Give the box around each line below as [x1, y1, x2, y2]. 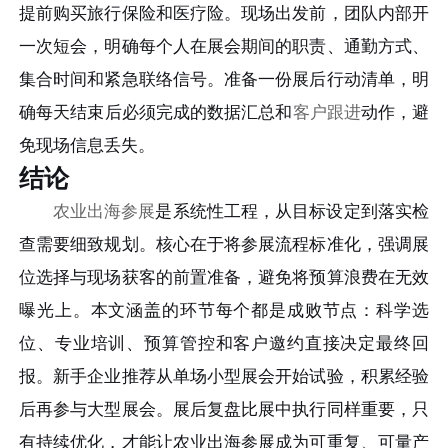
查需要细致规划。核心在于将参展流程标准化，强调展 [19, 235, 429, 255]
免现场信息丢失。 [19, 136, 156, 156]
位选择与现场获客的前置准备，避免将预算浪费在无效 [19, 268, 429, 288]
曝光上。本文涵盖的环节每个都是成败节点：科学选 [19, 301, 429, 321]
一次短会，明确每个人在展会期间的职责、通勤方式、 [19, 37, 429, 57]
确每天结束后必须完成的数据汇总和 [19, 103, 293, 123]
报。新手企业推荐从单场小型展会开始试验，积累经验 [19, 367, 429, 387]
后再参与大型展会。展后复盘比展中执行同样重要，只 [19, 400, 429, 420]
